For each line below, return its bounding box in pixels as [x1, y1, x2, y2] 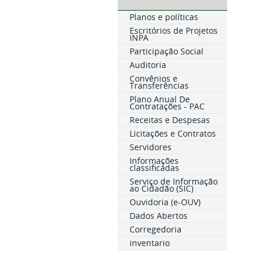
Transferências [129, 80, 189, 91]
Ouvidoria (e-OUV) [129, 196, 201, 208]
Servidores [129, 141, 172, 153]
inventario [129, 237, 170, 248]
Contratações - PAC [129, 101, 205, 112]
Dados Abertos [129, 210, 188, 221]
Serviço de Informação [129, 176, 218, 187]
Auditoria [129, 59, 166, 70]
